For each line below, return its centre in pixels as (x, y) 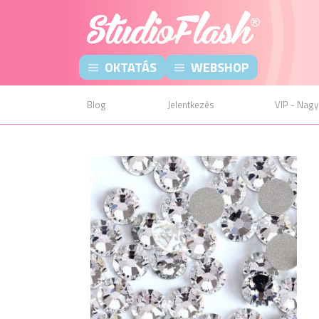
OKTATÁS (131, 67)
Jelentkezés (190, 105)
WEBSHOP (220, 67)
